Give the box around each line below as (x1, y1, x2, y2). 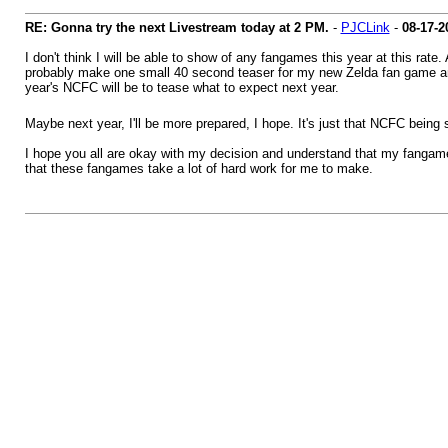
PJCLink (340, 20, 390, 35)
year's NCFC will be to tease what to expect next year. (24, 80, 339, 95)
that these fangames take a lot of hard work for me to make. (24, 161, 373, 176)
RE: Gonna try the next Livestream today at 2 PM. (24, 20, 329, 35)
